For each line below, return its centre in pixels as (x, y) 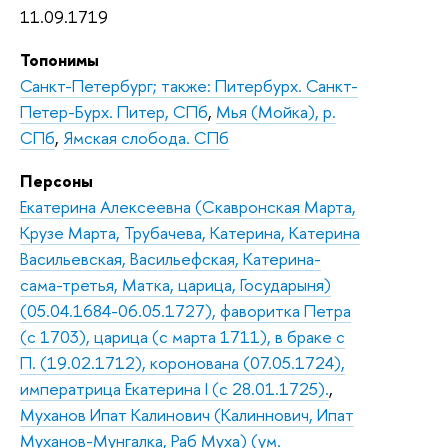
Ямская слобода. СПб (146, 137)
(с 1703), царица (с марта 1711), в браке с (182, 336)
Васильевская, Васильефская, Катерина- (170, 258)
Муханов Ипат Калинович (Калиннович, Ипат (187, 414)
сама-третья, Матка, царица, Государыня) (175, 284)
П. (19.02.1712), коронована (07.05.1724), (182, 362)
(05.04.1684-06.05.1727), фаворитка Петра (185, 310)
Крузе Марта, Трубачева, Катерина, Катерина (190, 232)
